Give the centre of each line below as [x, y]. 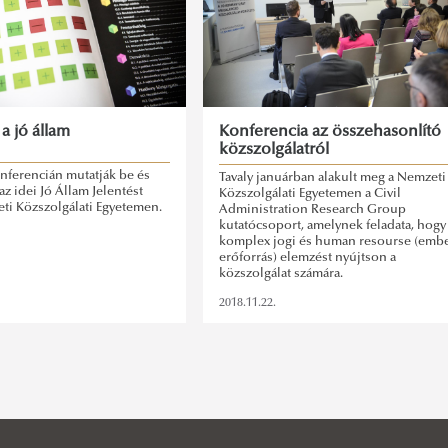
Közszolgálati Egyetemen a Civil [310, 193]
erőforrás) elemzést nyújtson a [308, 257]
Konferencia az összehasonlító [330, 131]
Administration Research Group [313, 209]
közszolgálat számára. [281, 273]
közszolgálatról [274, 149]
